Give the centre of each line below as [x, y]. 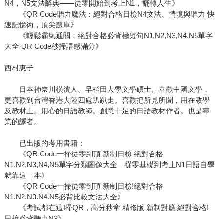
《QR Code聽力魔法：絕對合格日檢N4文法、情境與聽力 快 [109, 14]
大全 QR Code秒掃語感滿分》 [53, 46]
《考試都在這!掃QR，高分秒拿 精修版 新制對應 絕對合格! [106, 208]
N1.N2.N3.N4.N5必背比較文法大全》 [64, 197]
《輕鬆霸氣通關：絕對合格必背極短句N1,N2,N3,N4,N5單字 [108, 36]
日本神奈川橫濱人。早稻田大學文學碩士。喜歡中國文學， [107, 89]
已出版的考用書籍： [44, 143]
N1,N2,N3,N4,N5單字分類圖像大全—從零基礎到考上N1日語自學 [109, 165]
